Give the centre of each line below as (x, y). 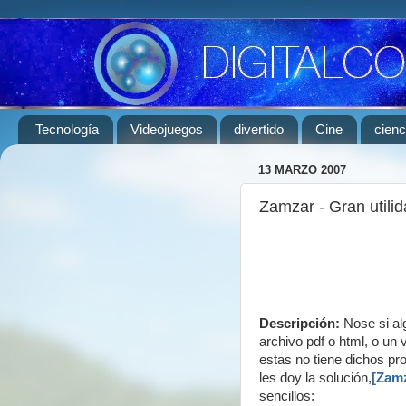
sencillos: (287, 396)
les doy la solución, (315, 378)
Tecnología (67, 130)
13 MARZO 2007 (302, 170)
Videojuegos (166, 130)
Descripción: (300, 324)
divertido (259, 130)
